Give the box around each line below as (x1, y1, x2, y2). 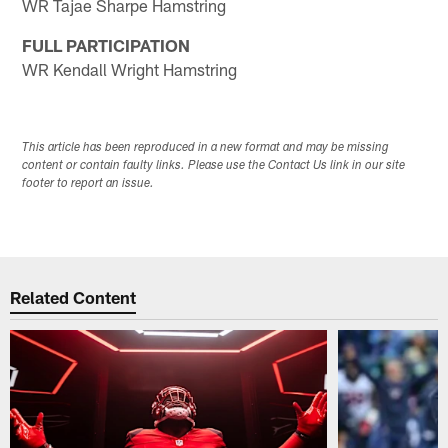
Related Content (10, 286, 137, 307)
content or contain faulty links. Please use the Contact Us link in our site (22, 160, 406, 173)
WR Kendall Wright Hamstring (22, 58, 238, 79)
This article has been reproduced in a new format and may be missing (22, 142, 390, 155)
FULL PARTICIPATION (22, 34, 191, 55)
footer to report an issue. (22, 178, 155, 191)
